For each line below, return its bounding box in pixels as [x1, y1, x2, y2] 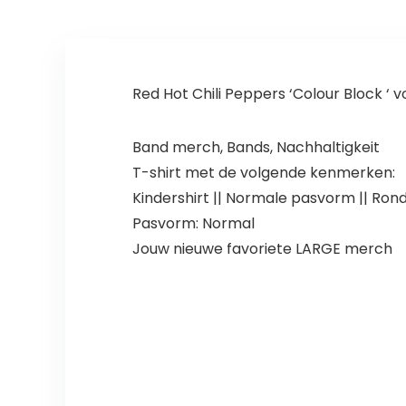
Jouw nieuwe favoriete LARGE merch [131, 238, 392, 260]
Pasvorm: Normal [131, 213, 255, 235]
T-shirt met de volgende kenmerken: [131, 162, 395, 184]
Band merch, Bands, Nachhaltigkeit [131, 137, 380, 159]
